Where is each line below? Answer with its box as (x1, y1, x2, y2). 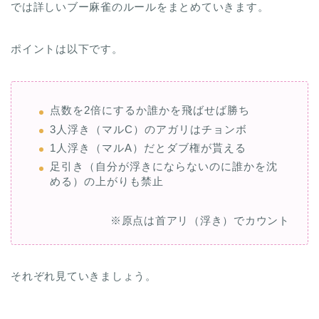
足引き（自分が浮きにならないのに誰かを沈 (50, 160, 278, 173)
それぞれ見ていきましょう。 (11, 270, 157, 283)
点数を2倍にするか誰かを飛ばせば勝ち (50, 104, 250, 117)
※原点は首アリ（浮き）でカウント (110, 214, 290, 227)
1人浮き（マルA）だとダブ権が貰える (50, 142, 246, 155)
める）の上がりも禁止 (50, 175, 164, 188)
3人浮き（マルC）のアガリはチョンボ (50, 122, 247, 135)
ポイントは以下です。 (11, 43, 123, 56)
